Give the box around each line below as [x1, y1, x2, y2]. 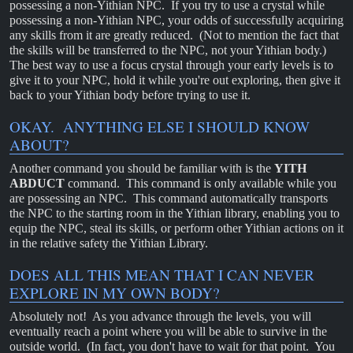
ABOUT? [9, 135, 69, 155]
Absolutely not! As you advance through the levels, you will [9, 310, 311, 324]
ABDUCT [9, 176, 65, 191]
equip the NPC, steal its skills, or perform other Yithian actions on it [9, 221, 344, 236]
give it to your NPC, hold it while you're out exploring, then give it [9, 72, 340, 87]
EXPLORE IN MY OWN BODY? [9, 283, 220, 303]
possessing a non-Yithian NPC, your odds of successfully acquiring [9, 13, 344, 27]
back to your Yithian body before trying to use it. [9, 87, 251, 102]
